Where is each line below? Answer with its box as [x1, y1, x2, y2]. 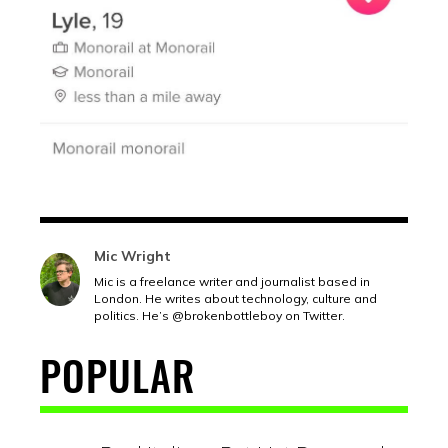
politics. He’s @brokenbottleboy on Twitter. [94, 307, 345, 323]
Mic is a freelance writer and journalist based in [94, 273, 370, 289]
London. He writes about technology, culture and [94, 290, 377, 306]
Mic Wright [94, 246, 171, 265]
